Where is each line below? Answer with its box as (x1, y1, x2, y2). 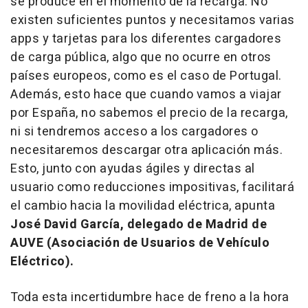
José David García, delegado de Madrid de (10, 214, 267, 234)
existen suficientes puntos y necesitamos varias (10, 10, 295, 30)
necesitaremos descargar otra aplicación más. (10, 140, 283, 159)
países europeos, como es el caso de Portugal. (10, 66, 282, 85)
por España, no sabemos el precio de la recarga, (10, 103, 288, 122)
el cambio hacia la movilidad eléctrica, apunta (10, 196, 275, 215)
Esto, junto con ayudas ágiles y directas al (10, 159, 255, 178)
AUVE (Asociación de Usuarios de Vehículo (10, 233, 269, 252)
